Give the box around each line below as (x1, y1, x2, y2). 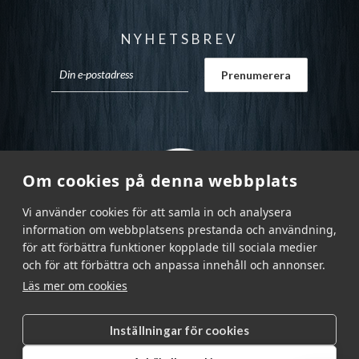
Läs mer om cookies (22, 278, 127, 293)
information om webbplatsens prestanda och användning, (22, 222, 337, 237)
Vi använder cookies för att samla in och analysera (22, 204, 292, 220)
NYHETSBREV (121, 30, 238, 48)
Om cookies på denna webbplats (22, 170, 298, 192)
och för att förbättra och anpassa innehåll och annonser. (22, 257, 325, 272)
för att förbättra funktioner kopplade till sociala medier (22, 240, 317, 255)
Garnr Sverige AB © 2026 (80, 340, 256, 353)
